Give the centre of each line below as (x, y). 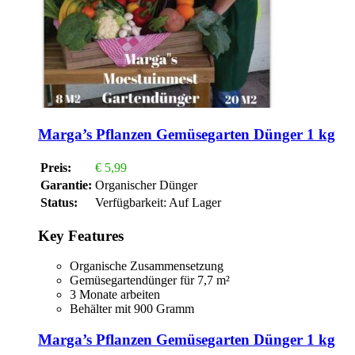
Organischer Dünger (146, 185)
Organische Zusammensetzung (147, 266)
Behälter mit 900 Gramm (132, 309)
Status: (59, 202)
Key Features (81, 235)
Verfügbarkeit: (131, 202)
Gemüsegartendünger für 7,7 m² (150, 281)
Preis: (56, 167)
